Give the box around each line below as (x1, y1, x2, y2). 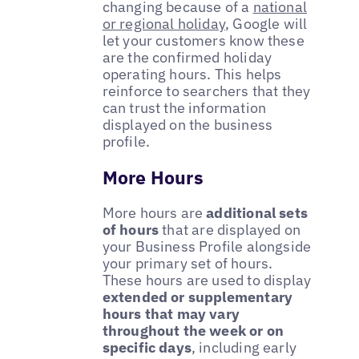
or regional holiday (102, 14, 226, 33)
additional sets (206, 203, 309, 222)
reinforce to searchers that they (102, 81, 311, 100)
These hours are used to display (102, 270, 312, 289)
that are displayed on (159, 220, 301, 239)
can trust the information (102, 98, 267, 117)
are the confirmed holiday (102, 47, 272, 67)
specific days (102, 337, 192, 357)
